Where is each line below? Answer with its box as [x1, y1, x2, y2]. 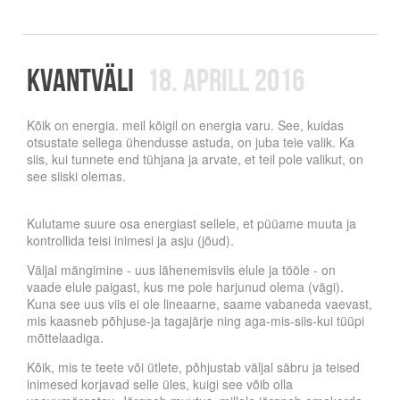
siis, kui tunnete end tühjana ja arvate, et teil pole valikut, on [27, 150, 363, 169]
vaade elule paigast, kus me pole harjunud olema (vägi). [27, 278, 344, 296]
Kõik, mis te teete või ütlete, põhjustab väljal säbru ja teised [27, 358, 360, 377]
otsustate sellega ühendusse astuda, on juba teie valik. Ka [27, 133, 354, 152]
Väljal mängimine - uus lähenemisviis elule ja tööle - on [27, 261, 336, 279]
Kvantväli [27, 62, 134, 97]
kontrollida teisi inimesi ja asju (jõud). [27, 231, 234, 250]
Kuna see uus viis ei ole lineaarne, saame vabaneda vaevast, [27, 295, 372, 313]
